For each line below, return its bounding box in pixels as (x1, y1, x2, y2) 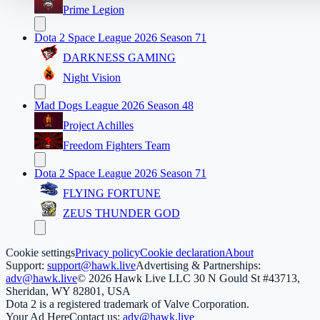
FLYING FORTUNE (63, 187, 161, 200)
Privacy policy (75, 246, 140, 259)
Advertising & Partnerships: (136, 259, 261, 272)
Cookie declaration (140, 246, 225, 259)
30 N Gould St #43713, (191, 272, 300, 285)
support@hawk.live (47, 259, 136, 272)
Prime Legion (63, 4, 124, 16)
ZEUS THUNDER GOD (63, 207, 180, 220)
